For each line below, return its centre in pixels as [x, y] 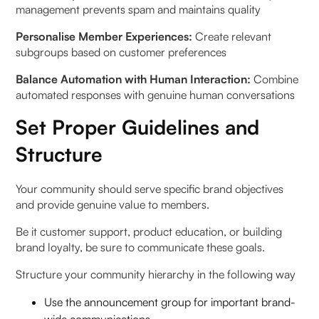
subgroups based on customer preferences [121, 52]
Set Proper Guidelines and [138, 127]
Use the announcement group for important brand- [170, 302]
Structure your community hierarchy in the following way [156, 274]
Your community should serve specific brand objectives [150, 188]
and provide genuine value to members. [114, 204]
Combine [275, 79]
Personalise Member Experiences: [106, 36]
